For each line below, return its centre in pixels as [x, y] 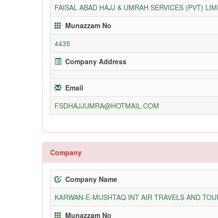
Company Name [91, 179]
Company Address [96, 61]
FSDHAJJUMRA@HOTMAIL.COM [107, 105]
